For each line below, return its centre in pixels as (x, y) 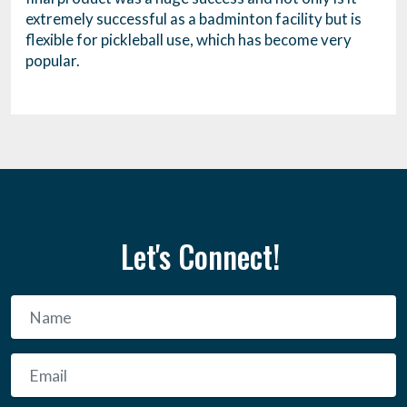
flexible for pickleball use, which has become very (189, 40)
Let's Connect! (203, 257)
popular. (53, 61)
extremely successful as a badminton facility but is (194, 19)
